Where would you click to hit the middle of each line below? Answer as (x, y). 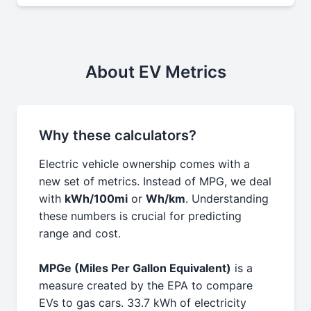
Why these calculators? (118, 135)
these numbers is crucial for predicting (140, 216)
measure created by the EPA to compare (146, 285)
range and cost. (80, 233)
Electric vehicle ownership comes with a (144, 164)
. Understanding (227, 199)
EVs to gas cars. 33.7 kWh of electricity (143, 303)
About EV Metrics (155, 72)
